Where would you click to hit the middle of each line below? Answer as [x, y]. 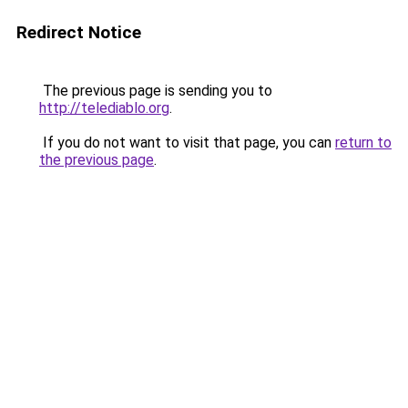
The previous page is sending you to [156, 91]
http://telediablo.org [104, 108]
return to [363, 143]
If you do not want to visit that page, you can [187, 143]
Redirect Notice [79, 32]
